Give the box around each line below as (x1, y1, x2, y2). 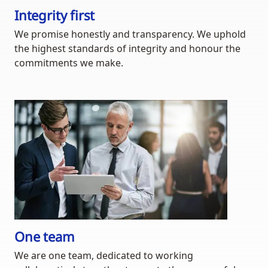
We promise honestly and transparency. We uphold (14, 28, 246, 41)
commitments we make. (14, 56, 123, 70)
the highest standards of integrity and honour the (14, 42, 240, 56)
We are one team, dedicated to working (14, 249, 193, 263)
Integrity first (14, 6, 95, 25)
